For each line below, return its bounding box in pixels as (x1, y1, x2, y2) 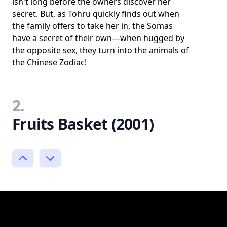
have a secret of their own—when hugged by (12, 32, 184, 44)
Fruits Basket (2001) (12, 113, 154, 134)
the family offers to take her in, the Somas (12, 20, 173, 31)
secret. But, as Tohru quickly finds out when (12, 8, 179, 19)
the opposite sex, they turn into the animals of (12, 45, 189, 56)
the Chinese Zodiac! (12, 57, 87, 68)
